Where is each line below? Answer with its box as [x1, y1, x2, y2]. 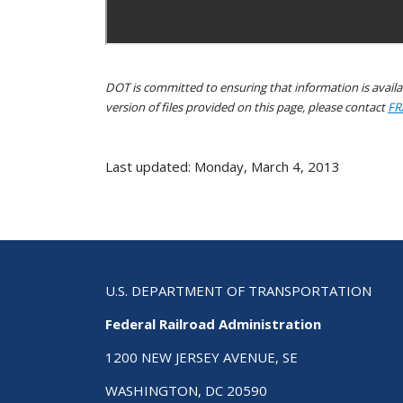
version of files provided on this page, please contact [105, 98, 388, 115]
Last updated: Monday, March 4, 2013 [105, 157, 340, 175]
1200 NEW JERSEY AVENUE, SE [105, 348, 298, 367]
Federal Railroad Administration [105, 315, 321, 334]
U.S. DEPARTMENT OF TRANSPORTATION [105, 282, 372, 300]
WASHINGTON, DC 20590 [105, 381, 267, 400]
